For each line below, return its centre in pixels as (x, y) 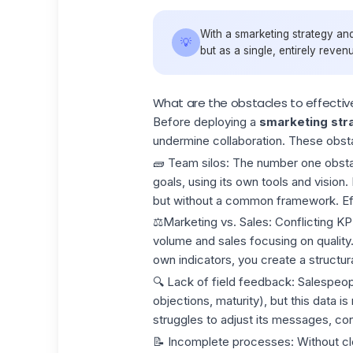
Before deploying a (206, 121)
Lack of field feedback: (230, 282)
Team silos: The (212, 162)
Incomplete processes (227, 341)
